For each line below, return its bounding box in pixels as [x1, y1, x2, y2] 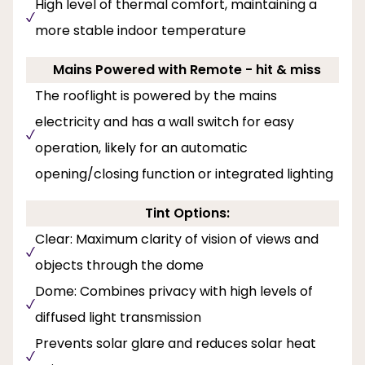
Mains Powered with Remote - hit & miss [53, 59, 321, 79]
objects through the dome [35, 255, 204, 275]
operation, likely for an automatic [35, 138, 248, 157]
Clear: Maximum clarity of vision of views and [35, 229, 319, 248]
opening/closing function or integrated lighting [35, 164, 333, 183]
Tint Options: [144, 203, 230, 222]
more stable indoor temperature [35, 20, 246, 40]
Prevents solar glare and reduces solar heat [35, 333, 316, 353]
